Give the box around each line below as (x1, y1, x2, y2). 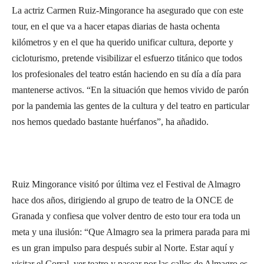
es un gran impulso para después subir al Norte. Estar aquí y (12, 243, 234, 253)
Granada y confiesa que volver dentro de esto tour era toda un (12, 211, 240, 221)
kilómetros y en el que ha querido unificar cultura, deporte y (12, 37, 233, 47)
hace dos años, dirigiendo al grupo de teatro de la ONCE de (12, 195, 233, 205)
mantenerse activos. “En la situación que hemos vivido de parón (12, 85, 249, 95)
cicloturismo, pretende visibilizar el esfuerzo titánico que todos (12, 53, 242, 63)
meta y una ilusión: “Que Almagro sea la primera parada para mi (12, 227, 250, 237)
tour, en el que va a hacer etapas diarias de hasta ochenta (12, 21, 220, 31)
